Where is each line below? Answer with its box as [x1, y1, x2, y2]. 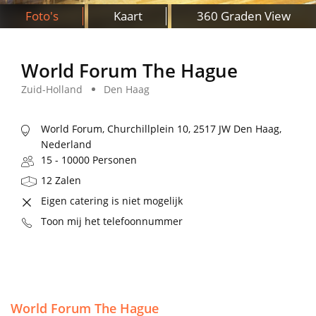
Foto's [25, 8, 59, 24]
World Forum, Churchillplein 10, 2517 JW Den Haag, [41, 122, 281, 136]
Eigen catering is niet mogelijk [41, 194, 183, 208]
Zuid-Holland [21, 83, 83, 97]
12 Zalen [41, 174, 81, 188]
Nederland [41, 138, 92, 152]
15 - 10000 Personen [41, 153, 137, 167]
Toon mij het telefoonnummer [41, 214, 183, 229]
